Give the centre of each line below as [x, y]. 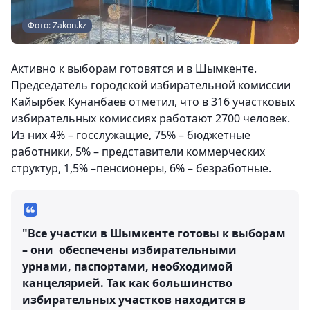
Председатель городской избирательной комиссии [152, 85]
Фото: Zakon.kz [57, 26]
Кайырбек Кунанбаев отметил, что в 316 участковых [153, 102]
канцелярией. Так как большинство [127, 283]
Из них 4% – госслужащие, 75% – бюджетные [131, 135]
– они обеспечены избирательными [129, 250]
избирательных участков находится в [134, 300]
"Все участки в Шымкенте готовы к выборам [154, 234]
